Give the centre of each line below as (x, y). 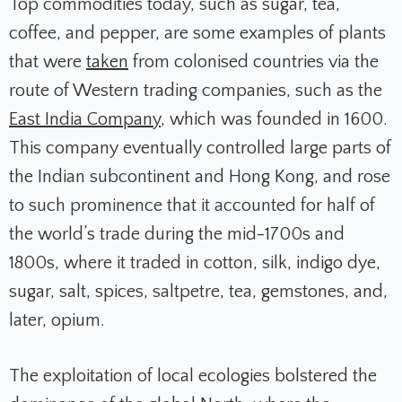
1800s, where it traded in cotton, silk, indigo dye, (195, 263)
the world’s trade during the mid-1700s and (177, 235)
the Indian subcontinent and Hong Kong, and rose (200, 177)
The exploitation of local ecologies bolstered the (193, 376)
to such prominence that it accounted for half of (192, 206)
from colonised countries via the (253, 62)
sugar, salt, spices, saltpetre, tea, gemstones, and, (198, 292)
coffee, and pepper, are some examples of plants (197, 34)
